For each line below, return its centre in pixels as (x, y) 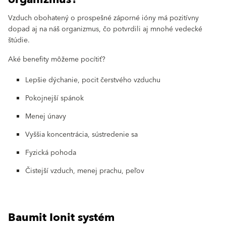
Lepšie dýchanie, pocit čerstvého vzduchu (94, 80)
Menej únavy (46, 116)
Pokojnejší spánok (55, 98)
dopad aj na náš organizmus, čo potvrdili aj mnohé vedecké (105, 29)
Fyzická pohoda (52, 153)
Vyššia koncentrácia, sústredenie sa (82, 134)
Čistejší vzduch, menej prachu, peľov (85, 171)
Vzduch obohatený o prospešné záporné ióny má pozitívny (103, 18)
